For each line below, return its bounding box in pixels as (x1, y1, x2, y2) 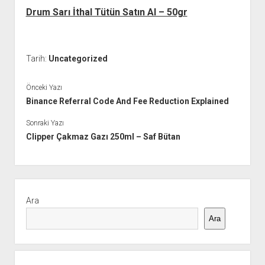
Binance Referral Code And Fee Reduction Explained (25, 96, 229, 106)
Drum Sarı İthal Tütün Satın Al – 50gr (25, 7, 188, 18)
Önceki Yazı (25, 83, 62, 92)
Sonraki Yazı (25, 118, 64, 127)
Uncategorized (48, 54, 108, 63)
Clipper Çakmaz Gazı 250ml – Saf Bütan (25, 131, 180, 141)
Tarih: (25, 54, 49, 63)
